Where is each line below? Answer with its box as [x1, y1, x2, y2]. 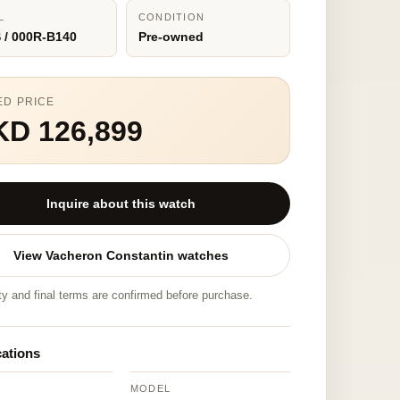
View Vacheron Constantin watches [13, 248, 229, 262]
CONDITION [137, 12, 205, 22]
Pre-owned [137, 29, 204, 44]
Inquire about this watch [46, 196, 196, 211]
